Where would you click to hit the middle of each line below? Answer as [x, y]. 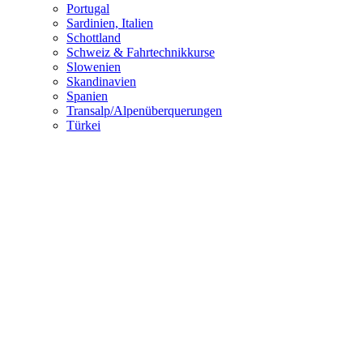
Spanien [88, 96]
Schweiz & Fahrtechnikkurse [141, 52]
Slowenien [94, 66]
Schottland [94, 37]
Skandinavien [102, 81]
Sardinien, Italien [110, 23]
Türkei [84, 125]
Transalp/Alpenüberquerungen [145, 110]
